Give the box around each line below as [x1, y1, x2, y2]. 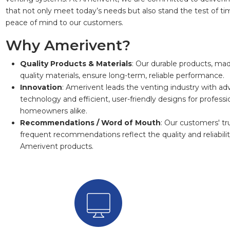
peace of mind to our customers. [5, 17, 123, 27]
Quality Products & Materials [20, 59, 132, 68]
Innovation [20, 82, 62, 92]
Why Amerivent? [5, 36, 130, 54]
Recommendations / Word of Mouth [20, 118, 161, 127]
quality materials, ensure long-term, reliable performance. [20, 70, 224, 80]
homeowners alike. [20, 106, 87, 116]
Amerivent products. [20, 141, 93, 151]
